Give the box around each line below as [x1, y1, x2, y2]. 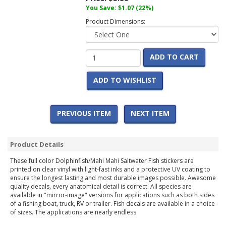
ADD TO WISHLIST [93, 75, 156, 85]
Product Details [10, 140, 64, 149]
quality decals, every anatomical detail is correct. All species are [10, 182, 192, 191]
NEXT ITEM [130, 108, 169, 119]
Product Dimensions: [85, 17, 145, 26]
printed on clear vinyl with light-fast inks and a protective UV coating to [10, 165, 210, 174]
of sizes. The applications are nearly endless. [10, 208, 138, 217]
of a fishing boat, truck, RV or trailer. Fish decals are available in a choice [10, 199, 215, 208]
